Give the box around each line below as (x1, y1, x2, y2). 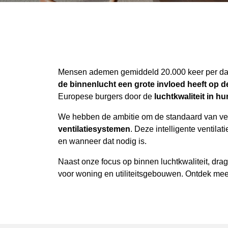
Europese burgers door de (58, 92, 154, 101)
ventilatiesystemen (58, 125, 130, 133)
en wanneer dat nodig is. (58, 137, 147, 146)
